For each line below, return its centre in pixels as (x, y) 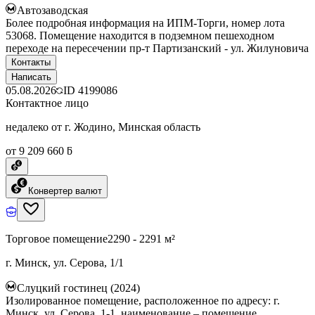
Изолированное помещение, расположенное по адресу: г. (143, 300)
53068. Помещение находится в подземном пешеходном (140, 35)
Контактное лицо (47, 103)
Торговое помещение (57, 238)
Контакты (31, 62)
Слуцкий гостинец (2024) (78, 288)
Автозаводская (52, 10)
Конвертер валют (65, 191)
